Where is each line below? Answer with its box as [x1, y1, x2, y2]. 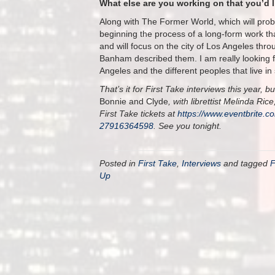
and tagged [221, 158, 270, 168]
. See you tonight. [153, 121, 222, 131]
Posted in [99, 158, 138, 168]
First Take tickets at [99, 109, 177, 118]
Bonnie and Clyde [99, 96, 168, 106]
